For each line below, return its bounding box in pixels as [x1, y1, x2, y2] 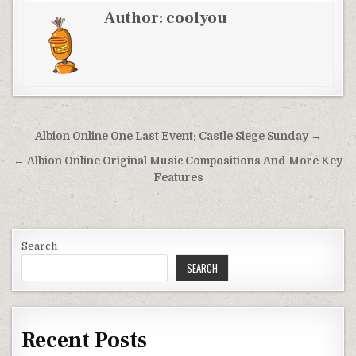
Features [153, 172, 203, 184]
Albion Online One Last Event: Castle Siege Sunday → [34, 130, 322, 143]
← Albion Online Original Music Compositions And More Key [14, 155, 342, 168]
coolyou [166, 8, 228, 29]
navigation [8, 146, 119, 176]
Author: [104, 8, 167, 29]
